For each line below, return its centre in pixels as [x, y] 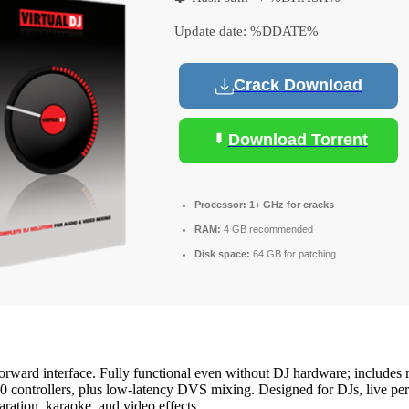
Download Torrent [298, 140]
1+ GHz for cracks [290, 204]
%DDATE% [283, 31]
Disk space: [222, 253]
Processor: [220, 204]
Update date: [210, 31]
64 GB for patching [293, 253]
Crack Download [298, 85]
